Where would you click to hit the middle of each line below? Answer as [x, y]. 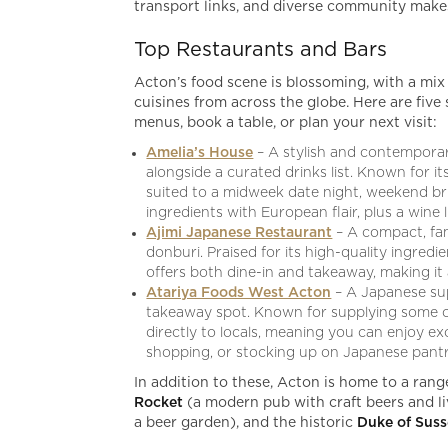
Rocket [161, 402]
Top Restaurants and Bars [261, 49]
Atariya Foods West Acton [239, 292]
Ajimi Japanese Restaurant [239, 232]
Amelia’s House [200, 152]
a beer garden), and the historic [246, 422]
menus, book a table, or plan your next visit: [286, 122]
